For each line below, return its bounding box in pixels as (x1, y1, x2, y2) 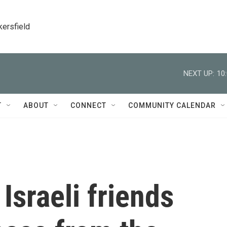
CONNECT (70, 101, 106, 109)
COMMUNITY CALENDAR (128, 101, 216, 109)
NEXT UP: (183, 68, 214, 78)
